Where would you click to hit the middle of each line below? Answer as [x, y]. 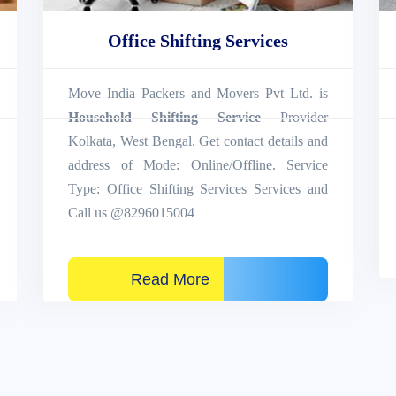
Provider [294, 117]
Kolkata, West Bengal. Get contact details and [198, 141]
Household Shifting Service [164, 117]
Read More [146, 279]
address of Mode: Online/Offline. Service [198, 164]
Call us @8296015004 [131, 212]
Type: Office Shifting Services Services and [198, 188]
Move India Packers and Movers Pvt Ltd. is [198, 93]
